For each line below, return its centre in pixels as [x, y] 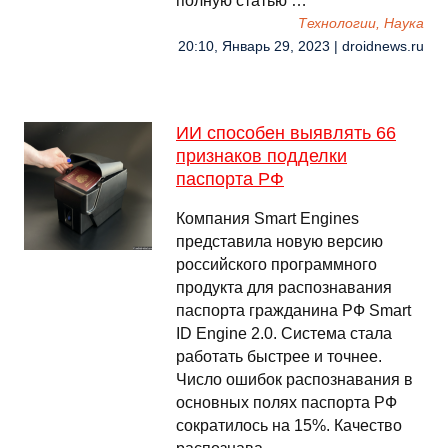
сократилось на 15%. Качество [289, 425]
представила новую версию [279, 241]
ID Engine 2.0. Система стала [284, 333]
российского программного [276, 264]
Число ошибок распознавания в [294, 379]
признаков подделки [261, 156]
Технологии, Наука [361, 23]
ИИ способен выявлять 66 [286, 133]
